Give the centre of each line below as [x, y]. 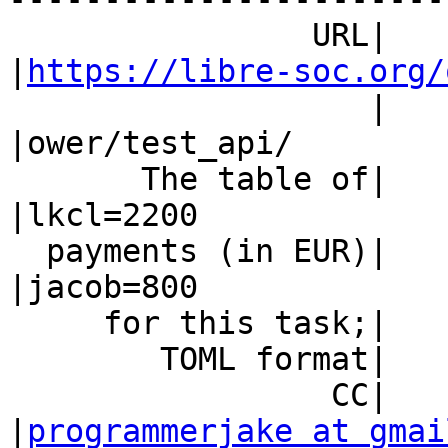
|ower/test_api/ [150, 143]
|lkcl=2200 [103, 215]
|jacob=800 [103, 287]
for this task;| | [55, 323]
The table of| [74, 179]
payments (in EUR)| [27, 251]
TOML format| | [84, 359]
